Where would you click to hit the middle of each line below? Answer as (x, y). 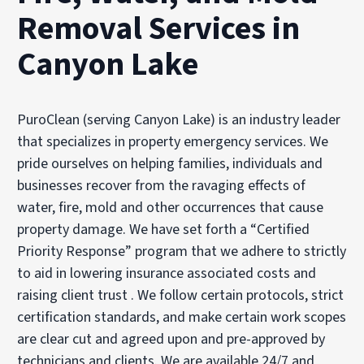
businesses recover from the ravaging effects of (162, 185)
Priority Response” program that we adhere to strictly (182, 251)
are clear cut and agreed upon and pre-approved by (171, 339)
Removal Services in (159, 28)
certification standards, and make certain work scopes (182, 317)
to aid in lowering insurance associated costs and (167, 273)
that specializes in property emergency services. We (173, 141)
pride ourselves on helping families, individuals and (170, 163)
